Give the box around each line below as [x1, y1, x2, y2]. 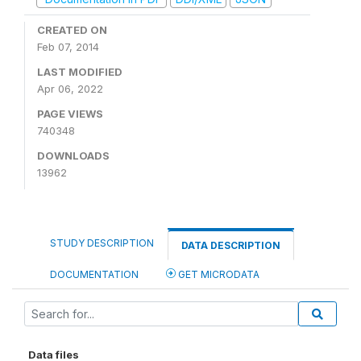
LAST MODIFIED [37, 65, 122, 78]
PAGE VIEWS [37, 107, 103, 120]
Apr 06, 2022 [37, 82, 103, 95]
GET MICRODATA [176, 268, 259, 280]
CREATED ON [37, 23, 107, 36]
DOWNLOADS [37, 149, 110, 162]
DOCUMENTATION [50, 268, 139, 280]
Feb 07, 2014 [37, 40, 99, 53]
